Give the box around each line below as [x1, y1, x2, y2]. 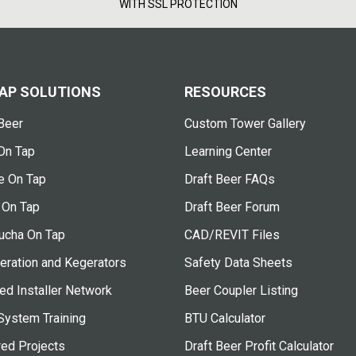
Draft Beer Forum [184, 199, 280, 215]
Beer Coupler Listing [184, 283, 298, 298]
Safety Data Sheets [184, 255, 292, 270]
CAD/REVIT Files [184, 227, 280, 242]
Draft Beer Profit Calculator [184, 339, 334, 354]
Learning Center [184, 144, 272, 159]
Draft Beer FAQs [184, 172, 275, 187]
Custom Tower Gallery [184, 116, 306, 131]
